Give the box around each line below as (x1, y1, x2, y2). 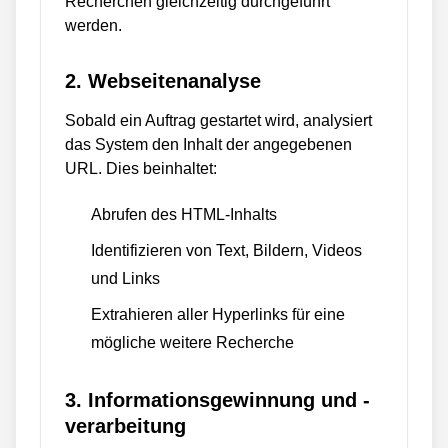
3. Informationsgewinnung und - (65, 389, 370, 411)
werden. (65, 17, 122, 34)
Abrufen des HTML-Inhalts (91, 206, 277, 223)
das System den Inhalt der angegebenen (65, 136, 352, 153)
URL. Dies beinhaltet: (65, 160, 217, 177)
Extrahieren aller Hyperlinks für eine (91, 306, 345, 323)
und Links (91, 270, 160, 287)
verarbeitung (65, 415, 186, 437)
